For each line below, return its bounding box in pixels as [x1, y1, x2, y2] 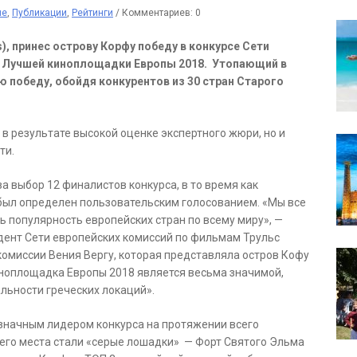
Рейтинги [72, 7, 113, 19]
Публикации [12, 7, 67, 19]
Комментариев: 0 [122, 7, 201, 19]
